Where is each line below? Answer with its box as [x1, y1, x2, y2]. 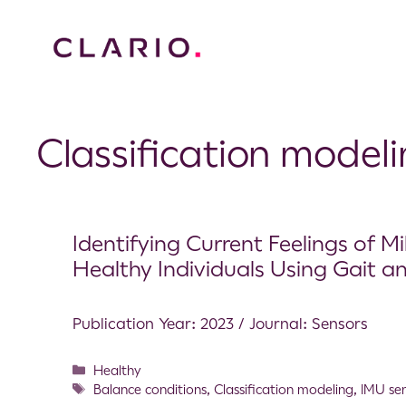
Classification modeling [214, 382, 354, 397]
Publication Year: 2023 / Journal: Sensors [72, 314, 368, 333]
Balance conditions [93, 382, 208, 397]
